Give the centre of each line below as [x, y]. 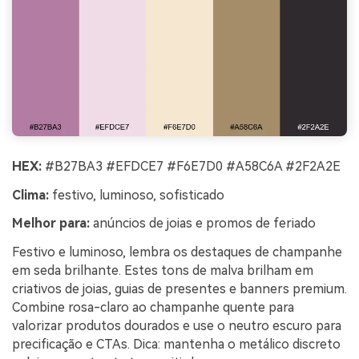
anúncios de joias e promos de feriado [203, 224]
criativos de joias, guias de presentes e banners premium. [179, 289]
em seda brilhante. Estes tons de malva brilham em [163, 271]
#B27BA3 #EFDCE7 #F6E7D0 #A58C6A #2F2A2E [191, 166]
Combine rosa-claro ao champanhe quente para [153, 308]
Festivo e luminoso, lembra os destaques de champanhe [177, 252]
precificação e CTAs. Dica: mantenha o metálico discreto [176, 345]
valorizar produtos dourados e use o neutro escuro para [177, 326]
